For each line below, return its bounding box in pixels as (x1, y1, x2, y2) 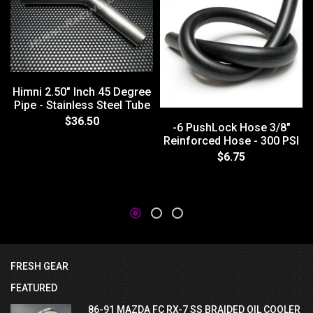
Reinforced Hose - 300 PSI (163, 134, 299, 148)
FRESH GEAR (10, 261, 68, 272)
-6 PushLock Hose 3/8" (172, 121, 291, 135)
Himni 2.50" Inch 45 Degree (13, 85, 151, 99)
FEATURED (10, 282, 57, 294)
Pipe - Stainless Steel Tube (13, 98, 150, 112)
